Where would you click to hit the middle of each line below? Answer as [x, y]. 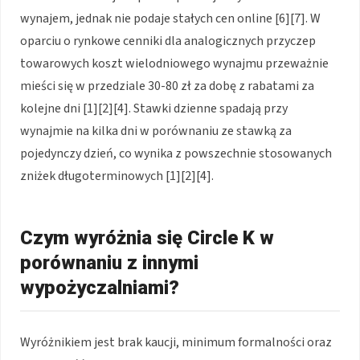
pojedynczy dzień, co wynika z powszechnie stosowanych [176, 154]
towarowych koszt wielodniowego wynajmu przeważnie [174, 64]
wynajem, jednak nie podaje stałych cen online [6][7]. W [170, 19]
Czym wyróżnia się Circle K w [147, 238]
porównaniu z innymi [109, 263]
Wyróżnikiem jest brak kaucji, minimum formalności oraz [176, 343]
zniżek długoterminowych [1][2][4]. [117, 176]
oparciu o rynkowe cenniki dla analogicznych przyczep [168, 41]
